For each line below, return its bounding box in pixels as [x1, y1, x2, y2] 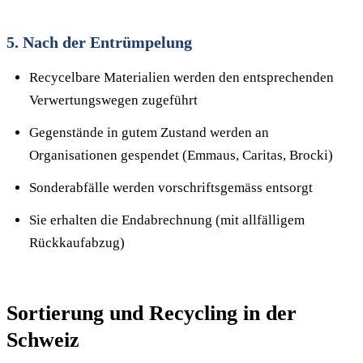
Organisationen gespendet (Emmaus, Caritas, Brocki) [29, 147, 333, 163]
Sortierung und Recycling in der [6, 301, 297, 325]
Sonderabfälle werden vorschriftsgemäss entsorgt [29, 180, 313, 195]
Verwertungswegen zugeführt [29, 92, 198, 108]
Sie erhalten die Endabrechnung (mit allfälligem [29, 212, 305, 228]
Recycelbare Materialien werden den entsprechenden [29, 70, 334, 85]
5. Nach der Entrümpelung [6, 33, 192, 51]
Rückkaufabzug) [29, 235, 125, 250]
